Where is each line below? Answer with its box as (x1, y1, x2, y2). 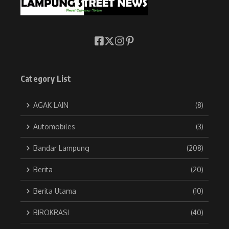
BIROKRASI (33, 208, 69, 217)
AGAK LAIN (33, 101, 68, 110)
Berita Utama (33, 187, 76, 196)
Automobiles (33, 122, 75, 131)
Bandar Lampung (33, 144, 89, 153)
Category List (20, 74, 72, 84)
